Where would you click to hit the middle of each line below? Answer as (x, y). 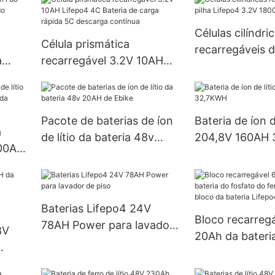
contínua (64, 110)
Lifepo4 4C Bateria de (98, 77)
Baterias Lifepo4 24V (96, 208)
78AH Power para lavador (107, 225)
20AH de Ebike (79, 153)
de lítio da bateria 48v (97, 137)
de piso (60, 241)
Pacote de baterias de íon (107, 120)
